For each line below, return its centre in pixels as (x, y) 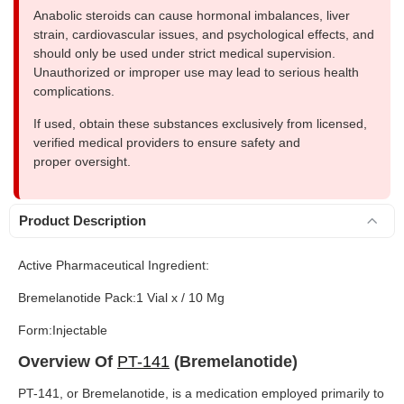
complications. (74, 92)
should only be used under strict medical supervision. (184, 54)
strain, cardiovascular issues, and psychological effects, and (204, 35)
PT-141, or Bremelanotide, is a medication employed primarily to (201, 394)
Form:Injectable (63, 331)
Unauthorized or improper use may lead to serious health (196, 73)
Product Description (83, 221)
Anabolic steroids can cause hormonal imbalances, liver (192, 16)
